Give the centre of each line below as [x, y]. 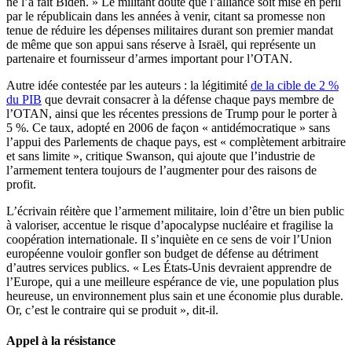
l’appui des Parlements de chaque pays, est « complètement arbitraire [176, 142]
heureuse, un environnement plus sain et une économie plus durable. [175, 296]
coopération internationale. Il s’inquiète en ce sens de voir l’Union [169, 240]
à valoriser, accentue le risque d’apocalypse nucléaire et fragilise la [170, 225]
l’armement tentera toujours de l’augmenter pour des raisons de [161, 170]
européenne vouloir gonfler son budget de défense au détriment [162, 254]
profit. [21, 185]
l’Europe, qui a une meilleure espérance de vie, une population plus [172, 282]
